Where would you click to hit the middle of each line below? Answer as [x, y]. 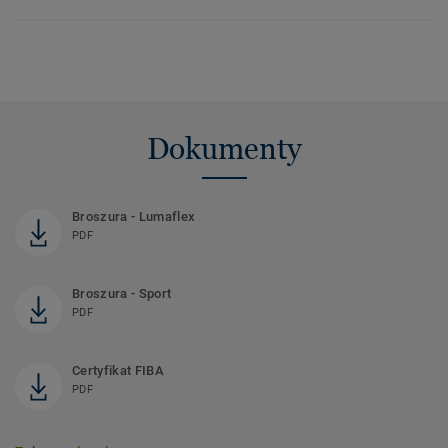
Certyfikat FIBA [118, 371]
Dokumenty [224, 149]
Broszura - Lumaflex [134, 217]
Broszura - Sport [122, 294]
